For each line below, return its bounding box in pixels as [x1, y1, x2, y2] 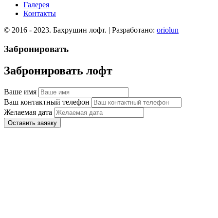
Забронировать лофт [4, 64, 112, 77]
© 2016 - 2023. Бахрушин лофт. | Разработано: [4, 26, 157, 35]
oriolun [157, 26, 179, 35]
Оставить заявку [8, 119, 57, 127]
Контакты [23, 9, 56, 18]
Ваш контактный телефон [4, 97, 90, 106]
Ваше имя [4, 87, 36, 96]
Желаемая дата [4, 108, 52, 116]
